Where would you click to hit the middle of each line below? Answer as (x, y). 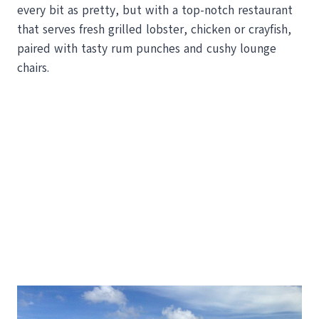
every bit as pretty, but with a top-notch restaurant (155, 10)
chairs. (33, 68)
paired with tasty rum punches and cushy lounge (147, 48)
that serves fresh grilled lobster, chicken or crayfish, (154, 29)
